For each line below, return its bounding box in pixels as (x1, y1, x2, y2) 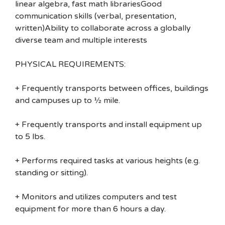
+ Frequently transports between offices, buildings (15, 83, 208, 93)
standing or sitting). (15, 168, 88, 178)
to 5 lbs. (15, 132, 45, 142)
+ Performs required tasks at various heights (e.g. (15, 156, 200, 166)
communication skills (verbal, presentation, (15, 11, 176, 21)
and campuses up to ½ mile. (15, 95, 120, 105)
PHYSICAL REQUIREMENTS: (15, 59, 126, 69)
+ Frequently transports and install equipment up (15, 120, 202, 130)
